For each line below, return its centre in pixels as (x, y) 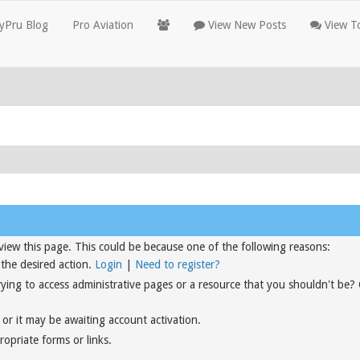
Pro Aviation (103, 25)
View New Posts (245, 25)
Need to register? (178, 264)
